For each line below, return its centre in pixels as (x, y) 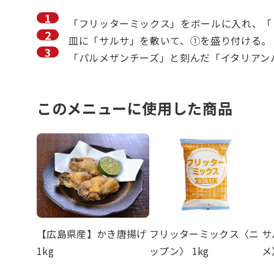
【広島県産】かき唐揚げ (92, 234)
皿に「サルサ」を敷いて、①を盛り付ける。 (170, 41)
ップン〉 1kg (179, 251)
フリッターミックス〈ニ (204, 234)
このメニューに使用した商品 (135, 108)
